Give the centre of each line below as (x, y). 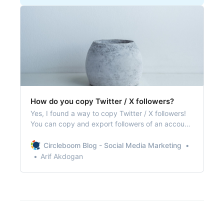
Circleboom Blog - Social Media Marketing (112, 145)
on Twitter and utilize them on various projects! (107, 134)
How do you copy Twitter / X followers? (102, 101)
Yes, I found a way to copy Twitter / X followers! (108, 113)
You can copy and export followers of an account (111, 123)
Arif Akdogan (62, 156)
